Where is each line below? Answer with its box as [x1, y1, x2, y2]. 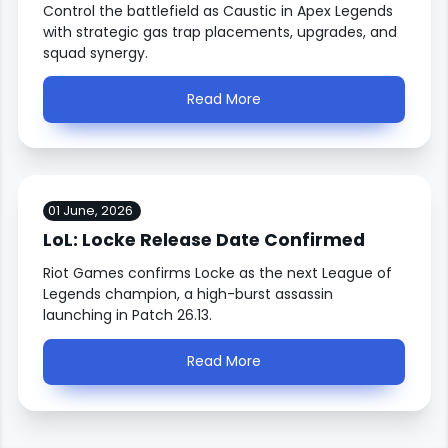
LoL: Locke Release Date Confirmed [43, 227, 366, 252]
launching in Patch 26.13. [43, 305, 213, 326]
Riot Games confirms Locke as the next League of [43, 263, 393, 284]
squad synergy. [43, 42, 149, 63]
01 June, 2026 [47, 202, 133, 220]
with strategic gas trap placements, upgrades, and [43, 21, 398, 42]
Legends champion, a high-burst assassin [43, 284, 334, 305]
